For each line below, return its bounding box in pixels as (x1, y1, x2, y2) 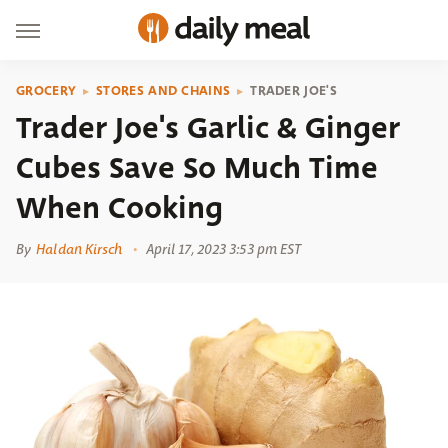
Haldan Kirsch (36, 240, 123, 258)
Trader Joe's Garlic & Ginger (16, 106, 400, 150)
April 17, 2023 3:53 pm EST (145, 240, 302, 258)
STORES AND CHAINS (96, 81, 231, 100)
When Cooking (16, 186, 223, 230)
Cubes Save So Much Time (16, 146, 378, 190)
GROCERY (16, 81, 77, 100)
